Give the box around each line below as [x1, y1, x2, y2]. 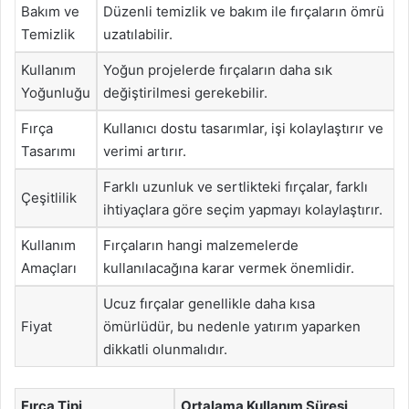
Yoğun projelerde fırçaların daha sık [103, 61, 332, 79]
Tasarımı [21, 142, 76, 160]
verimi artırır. [103, 142, 186, 160]
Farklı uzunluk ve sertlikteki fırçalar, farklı [103, 178, 368, 195]
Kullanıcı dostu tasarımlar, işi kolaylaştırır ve [103, 120, 383, 137]
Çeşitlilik [21, 189, 77, 206]
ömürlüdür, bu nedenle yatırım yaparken [103, 318, 361, 335]
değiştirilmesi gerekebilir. [103, 84, 267, 101]
